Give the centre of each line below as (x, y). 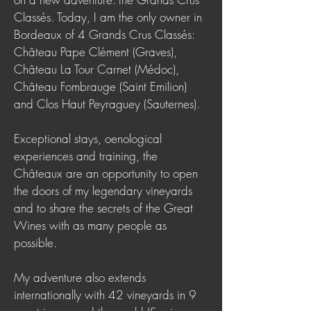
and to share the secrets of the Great (103, 208)
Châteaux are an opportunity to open (106, 173)
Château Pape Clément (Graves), (95, 52)
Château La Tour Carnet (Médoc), (96, 69)
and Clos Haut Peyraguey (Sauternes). (107, 104)
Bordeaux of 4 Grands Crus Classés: (104, 34)
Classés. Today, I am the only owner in (108, 17)
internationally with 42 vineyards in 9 (105, 295)
